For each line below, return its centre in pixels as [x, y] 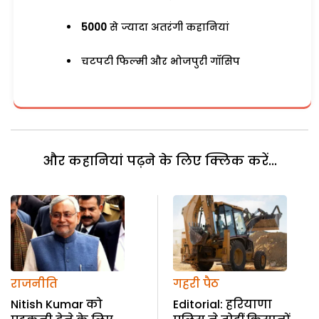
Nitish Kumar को [57, 304]
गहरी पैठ [196, 283]
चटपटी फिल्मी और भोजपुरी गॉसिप [161, 61]
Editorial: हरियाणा [222, 304]
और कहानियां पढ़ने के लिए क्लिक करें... [159, 161]
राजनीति [34, 283]
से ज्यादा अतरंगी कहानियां [168, 27]
